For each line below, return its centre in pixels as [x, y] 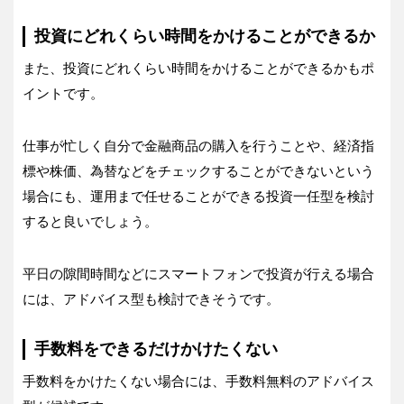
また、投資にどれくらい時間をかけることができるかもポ [198, 69]
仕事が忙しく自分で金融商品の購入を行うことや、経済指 [198, 146]
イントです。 [63, 94]
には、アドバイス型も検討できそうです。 [151, 299]
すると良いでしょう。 [90, 222]
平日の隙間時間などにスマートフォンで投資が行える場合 [198, 274]
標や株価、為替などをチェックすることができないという [198, 171]
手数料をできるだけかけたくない [156, 349]
